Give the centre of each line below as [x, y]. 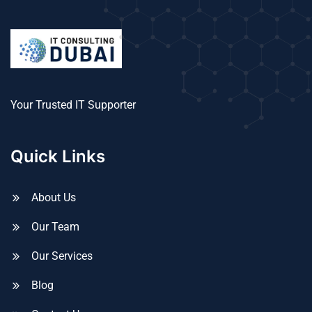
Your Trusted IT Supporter [73, 104]
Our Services [62, 256]
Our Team [55, 226]
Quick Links [58, 156]
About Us [54, 197]
